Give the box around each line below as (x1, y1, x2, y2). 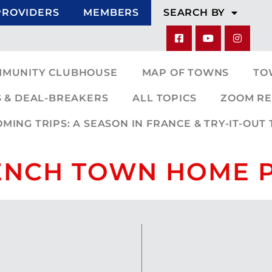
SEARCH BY (163, 7, 226, 18)
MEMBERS (83, 7, 139, 18)
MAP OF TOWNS (141, 67, 229, 78)
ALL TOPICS (132, 92, 197, 104)
